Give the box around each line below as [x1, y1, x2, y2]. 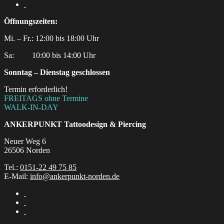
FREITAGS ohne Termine [4, 94, 88, 102]
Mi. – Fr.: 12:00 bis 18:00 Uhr [4, 34, 101, 42]
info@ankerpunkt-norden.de [30, 172, 119, 180]
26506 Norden [4, 146, 50, 154]
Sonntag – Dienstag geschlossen [4, 68, 110, 76]
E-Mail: [4, 172, 30, 180]
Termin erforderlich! [4, 85, 67, 93]
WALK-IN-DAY [4, 103, 58, 111]
